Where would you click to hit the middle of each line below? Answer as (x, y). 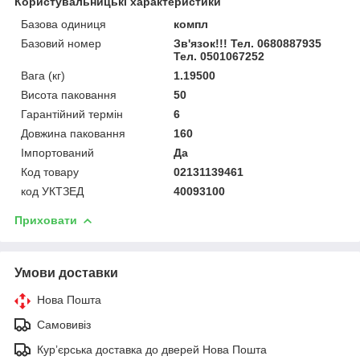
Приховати (46, 220)
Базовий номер (61, 43)
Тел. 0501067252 (219, 56)
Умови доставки (66, 272)
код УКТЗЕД (52, 191)
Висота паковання (69, 94)
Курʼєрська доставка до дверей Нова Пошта (152, 349)
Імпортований (57, 152)
